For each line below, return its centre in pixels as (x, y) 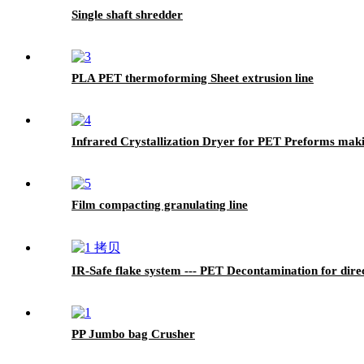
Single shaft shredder (127, 14)
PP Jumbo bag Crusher (133, 334)
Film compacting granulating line (160, 204)
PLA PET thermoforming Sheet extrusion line (193, 78)
